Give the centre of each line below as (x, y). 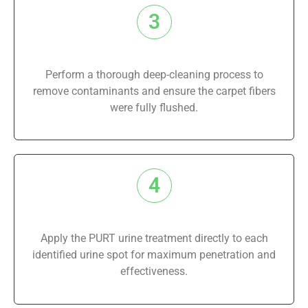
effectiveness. (154, 272)
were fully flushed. (154, 107)
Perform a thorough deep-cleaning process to (154, 74)
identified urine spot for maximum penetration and (154, 255)
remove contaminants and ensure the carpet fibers (154, 91)
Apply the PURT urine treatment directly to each (154, 239)
